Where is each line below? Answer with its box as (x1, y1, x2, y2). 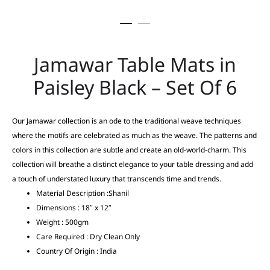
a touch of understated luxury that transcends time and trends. (12, 174, 221, 184)
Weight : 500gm (36, 217, 89, 227)
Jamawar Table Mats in (34, 51, 236, 77)
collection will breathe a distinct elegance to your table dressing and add (12, 159, 253, 169)
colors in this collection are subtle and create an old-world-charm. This (12, 145, 246, 155)
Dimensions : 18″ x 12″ (36, 202, 111, 213)
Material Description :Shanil (36, 188, 129, 198)
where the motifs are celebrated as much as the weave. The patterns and (12, 130, 257, 140)
